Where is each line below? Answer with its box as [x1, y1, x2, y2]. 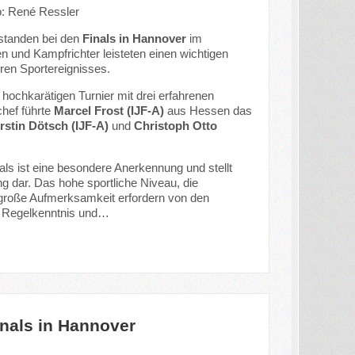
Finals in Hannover [82, 31, 186, 45]
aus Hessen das [163, 103, 252, 117]
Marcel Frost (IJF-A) [53, 103, 164, 117]
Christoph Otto [133, 118, 217, 132]
